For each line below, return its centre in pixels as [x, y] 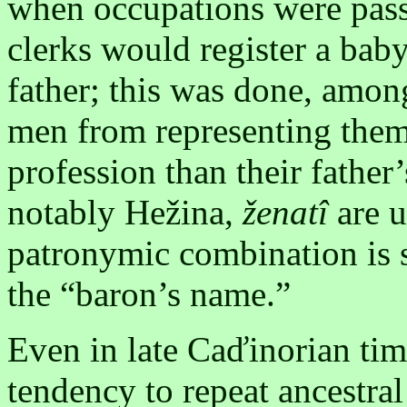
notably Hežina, [125, 213]
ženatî [285, 213]
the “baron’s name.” [149, 294]
